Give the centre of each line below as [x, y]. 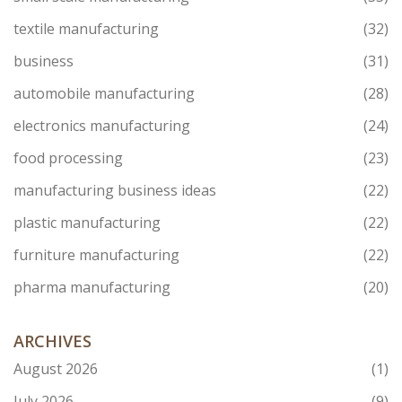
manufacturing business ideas [115, 191]
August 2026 [56, 369]
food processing [68, 158]
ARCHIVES [52, 341]
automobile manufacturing [104, 94]
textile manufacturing [86, 29]
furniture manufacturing [96, 255]
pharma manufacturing [92, 288]
